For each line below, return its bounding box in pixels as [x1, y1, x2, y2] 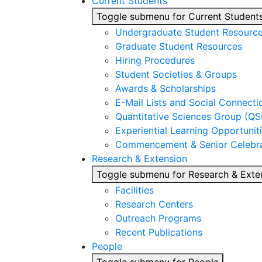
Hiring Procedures [115, 54, 195, 66]
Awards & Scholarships [115, 82, 216, 94]
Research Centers [115, 198, 193, 210]
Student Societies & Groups [115, 68, 237, 80]
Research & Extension [92, 153, 187, 164]
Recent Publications [115, 226, 202, 238]
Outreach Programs [115, 212, 201, 224]
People [92, 240, 122, 252]
